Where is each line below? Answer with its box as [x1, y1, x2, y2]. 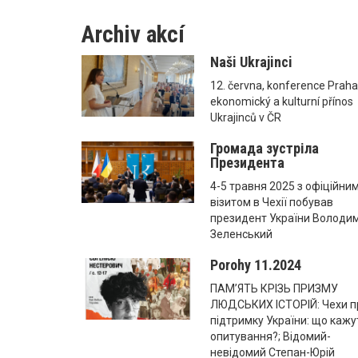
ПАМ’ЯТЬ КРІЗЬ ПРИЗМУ [210, 281, 339, 295]
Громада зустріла [210, 139, 320, 157]
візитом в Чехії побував [210, 195, 334, 209]
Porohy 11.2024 [210, 256, 302, 273]
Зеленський [210, 227, 273, 241]
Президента [210, 153, 285, 171]
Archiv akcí [82, 20, 185, 48]
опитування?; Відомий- [210, 329, 332, 343]
